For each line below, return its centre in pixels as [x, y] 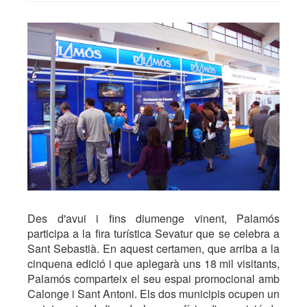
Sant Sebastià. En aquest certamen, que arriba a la [153, 249]
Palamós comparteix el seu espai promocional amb [153, 279]
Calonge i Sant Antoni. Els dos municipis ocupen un [153, 294]
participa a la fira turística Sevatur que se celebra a [153, 234]
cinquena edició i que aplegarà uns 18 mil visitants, [153, 264]
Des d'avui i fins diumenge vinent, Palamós [153, 219]
